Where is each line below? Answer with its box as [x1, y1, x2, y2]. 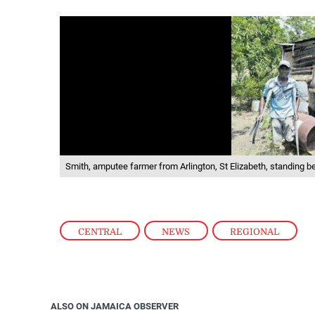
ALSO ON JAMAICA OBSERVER [51, 300, 179, 311]
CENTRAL [78, 226, 122, 237]
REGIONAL [230, 226, 280, 237]
